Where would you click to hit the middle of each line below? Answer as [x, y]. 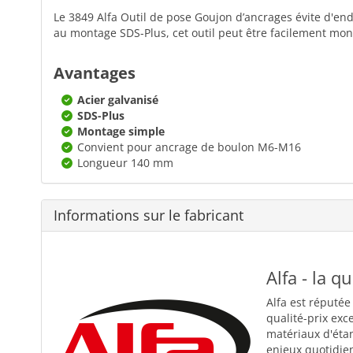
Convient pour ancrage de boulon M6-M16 [189, 147]
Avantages [95, 72]
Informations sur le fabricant [149, 215]
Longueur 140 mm [125, 162]
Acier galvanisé [118, 99]
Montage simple [121, 131]
